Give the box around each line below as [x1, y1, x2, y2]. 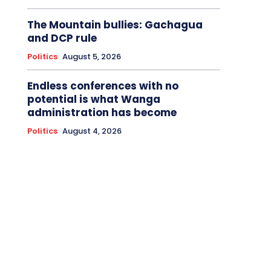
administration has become [27, 105, 177, 120]
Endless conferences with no [27, 79, 178, 94]
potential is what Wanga [27, 92, 160, 107]
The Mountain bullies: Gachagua [27, 18, 203, 33]
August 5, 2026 [62, 51, 121, 63]
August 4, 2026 [62, 125, 122, 137]
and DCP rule [27, 31, 97, 46]
